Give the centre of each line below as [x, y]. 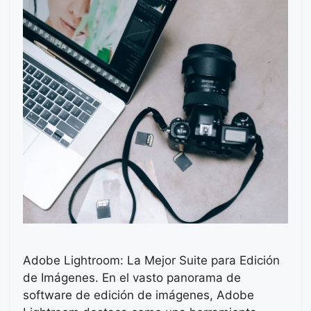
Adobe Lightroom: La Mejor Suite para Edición [151, 261]
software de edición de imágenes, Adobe [138, 295]
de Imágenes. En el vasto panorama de [132, 278]
